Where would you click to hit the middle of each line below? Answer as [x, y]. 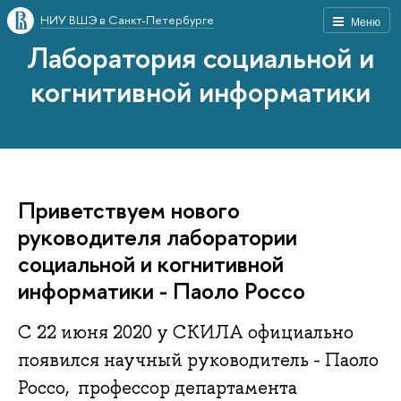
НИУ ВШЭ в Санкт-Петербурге [127, 20]
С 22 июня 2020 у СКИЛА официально [186, 333]
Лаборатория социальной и [200, 57]
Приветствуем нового [129, 210]
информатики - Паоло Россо [162, 290]
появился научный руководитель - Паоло [198, 360]
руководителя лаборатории [158, 237]
